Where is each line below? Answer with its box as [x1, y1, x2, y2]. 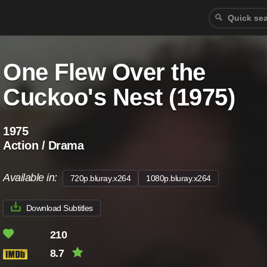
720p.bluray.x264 [70, 173, 131, 183]
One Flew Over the [3, 59, 206, 85]
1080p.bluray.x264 [146, 173, 211, 183]
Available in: [3, 172, 63, 184]
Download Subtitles [26, 203, 93, 213]
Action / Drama [3, 139, 84, 152]
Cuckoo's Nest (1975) [3, 84, 235, 110]
